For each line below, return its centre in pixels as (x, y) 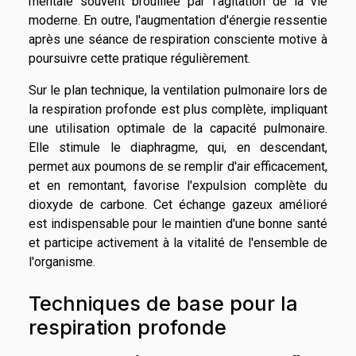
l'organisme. (62, 261)
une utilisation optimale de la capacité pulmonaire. (178, 128)
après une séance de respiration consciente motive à (178, 39)
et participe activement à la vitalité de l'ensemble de (178, 242)
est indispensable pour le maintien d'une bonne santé (178, 223)
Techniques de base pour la (163, 304)
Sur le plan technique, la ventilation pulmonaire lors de (178, 90)
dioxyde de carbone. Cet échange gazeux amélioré (178, 204)
